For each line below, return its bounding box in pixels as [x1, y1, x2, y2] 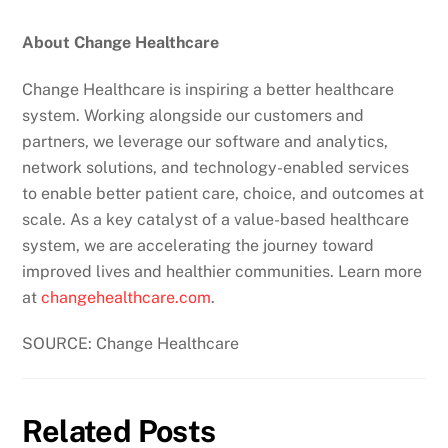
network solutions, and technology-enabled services [22, 157, 410, 177]
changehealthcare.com [41, 287, 212, 307]
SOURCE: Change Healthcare [22, 334, 240, 354]
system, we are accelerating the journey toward [22, 235, 375, 255]
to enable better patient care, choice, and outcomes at [22, 183, 425, 203]
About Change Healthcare [22, 32, 220, 52]
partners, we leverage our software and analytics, [22, 131, 389, 151]
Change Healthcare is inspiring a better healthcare [22, 79, 395, 99]
